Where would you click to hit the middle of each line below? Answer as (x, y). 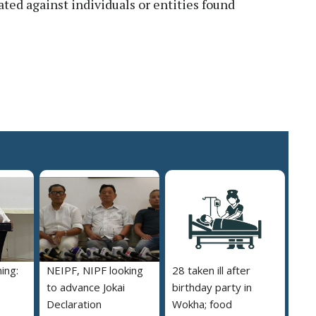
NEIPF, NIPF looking (95, 270)
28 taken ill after (211, 270)
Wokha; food (202, 304)
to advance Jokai (86, 287)
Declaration (74, 304)
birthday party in (212, 287)
